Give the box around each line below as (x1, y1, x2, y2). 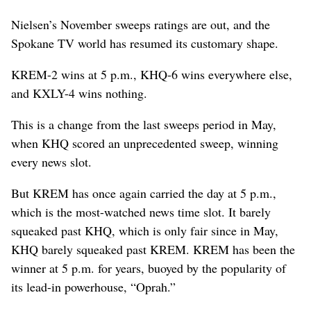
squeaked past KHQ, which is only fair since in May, (11, 221, 278, 239)
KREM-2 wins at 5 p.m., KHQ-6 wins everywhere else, (11, 65, 292, 83)
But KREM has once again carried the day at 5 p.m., (11, 184, 276, 201)
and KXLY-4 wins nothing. (11, 84, 147, 101)
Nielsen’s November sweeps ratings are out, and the (11, 15, 270, 33)
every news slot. (11, 153, 92, 170)
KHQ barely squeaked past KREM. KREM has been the (11, 240, 295, 258)
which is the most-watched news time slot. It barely (11, 203, 271, 220)
